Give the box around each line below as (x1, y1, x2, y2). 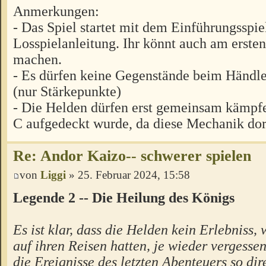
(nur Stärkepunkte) (13, 83, 121, 100)
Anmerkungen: (13, 3, 99, 20)
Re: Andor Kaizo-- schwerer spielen (13, 147, 251, 165)
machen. (13, 51, 62, 68)
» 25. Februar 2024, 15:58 (66, 169, 190, 182)
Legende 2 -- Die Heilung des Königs (13, 189, 235, 206)
